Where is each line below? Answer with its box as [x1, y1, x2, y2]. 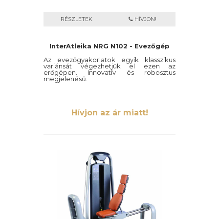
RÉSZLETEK [61, 16, 92, 22]
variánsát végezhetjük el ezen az [44, 62, 175, 70]
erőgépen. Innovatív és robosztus [44, 68, 175, 76]
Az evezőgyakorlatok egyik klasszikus [44, 56, 175, 64]
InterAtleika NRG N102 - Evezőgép [49, 42, 170, 50]
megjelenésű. [44, 75, 88, 83]
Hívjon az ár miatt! [71, 108, 148, 117]
